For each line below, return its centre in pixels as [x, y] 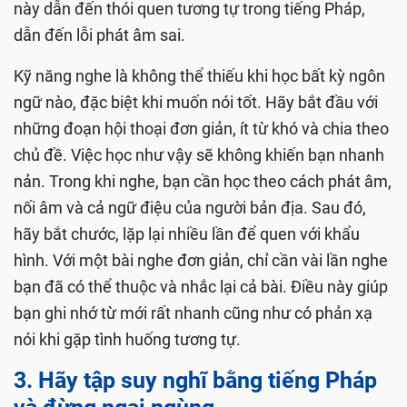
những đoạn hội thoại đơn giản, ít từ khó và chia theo [201, 128]
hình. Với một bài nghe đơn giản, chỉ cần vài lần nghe [201, 260]
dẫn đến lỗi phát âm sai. [99, 35]
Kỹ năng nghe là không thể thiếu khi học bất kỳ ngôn [199, 75]
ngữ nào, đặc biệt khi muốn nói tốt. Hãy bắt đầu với [196, 102]
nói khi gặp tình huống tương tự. [127, 339]
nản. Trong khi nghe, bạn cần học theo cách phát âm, [203, 181]
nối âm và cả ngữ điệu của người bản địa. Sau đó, [190, 207]
